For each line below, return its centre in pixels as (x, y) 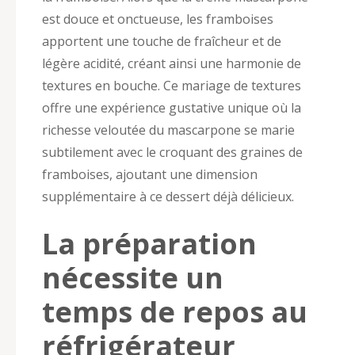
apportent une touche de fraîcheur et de (162, 41)
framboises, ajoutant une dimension (150, 174)
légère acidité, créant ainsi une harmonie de (172, 63)
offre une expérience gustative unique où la (172, 107)
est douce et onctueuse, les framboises (158, 19)
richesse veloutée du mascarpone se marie (168, 130)
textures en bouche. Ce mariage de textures (172, 85)
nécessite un (133, 277)
